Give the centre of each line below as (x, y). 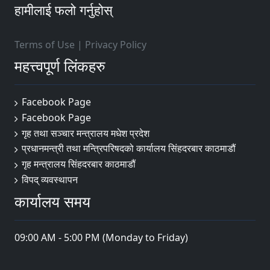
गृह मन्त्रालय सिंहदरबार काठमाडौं (79, 164)
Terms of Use (45, 45)
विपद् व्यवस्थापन (50, 179)
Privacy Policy (116, 45)
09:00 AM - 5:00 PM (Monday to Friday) (101, 238)
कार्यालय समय (52, 202)
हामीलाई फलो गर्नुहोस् (64, 10)
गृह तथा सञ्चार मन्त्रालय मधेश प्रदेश (86, 133)
